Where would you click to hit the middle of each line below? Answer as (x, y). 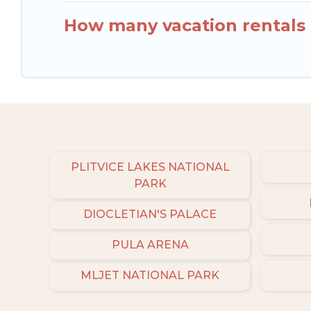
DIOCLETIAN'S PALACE (150, 214)
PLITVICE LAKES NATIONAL (150, 167)
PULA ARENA (150, 244)
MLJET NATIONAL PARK (150, 275)
